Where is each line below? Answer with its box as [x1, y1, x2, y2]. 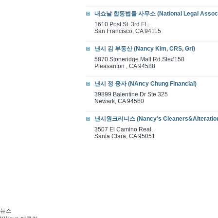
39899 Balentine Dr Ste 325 [94, 91, 168, 98]
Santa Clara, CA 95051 [94, 133, 155, 140]
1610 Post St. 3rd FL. [94, 21, 149, 28]
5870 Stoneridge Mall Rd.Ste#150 [94, 56, 184, 63]
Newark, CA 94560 [94, 98, 144, 105]
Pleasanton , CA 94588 [94, 63, 155, 70]
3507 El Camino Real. [94, 126, 153, 133]
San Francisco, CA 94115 [94, 28, 161, 35]
